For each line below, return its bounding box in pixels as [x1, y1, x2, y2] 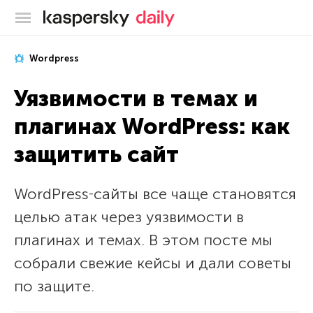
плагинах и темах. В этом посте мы [14, 231, 272, 249]
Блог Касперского [129, 8, 225, 22]
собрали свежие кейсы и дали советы [14, 254, 291, 272]
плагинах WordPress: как [14, 113, 290, 140]
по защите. [14, 277, 94, 296]
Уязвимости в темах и [14, 85, 258, 112]
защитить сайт [14, 141, 179, 168]
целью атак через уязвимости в [14, 208, 244, 226]
